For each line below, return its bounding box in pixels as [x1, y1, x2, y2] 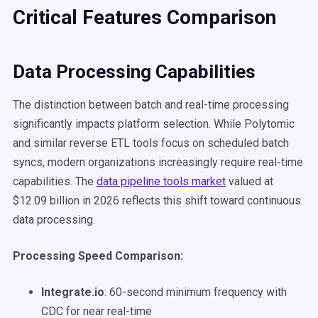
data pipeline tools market [97, 175, 226, 188]
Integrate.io [41, 285, 104, 299]
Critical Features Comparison [13, 6, 276, 29]
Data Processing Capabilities [13, 61, 256, 82]
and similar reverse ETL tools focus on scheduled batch [13, 136, 289, 150]
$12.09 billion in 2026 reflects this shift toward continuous [13, 194, 301, 207]
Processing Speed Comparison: [13, 249, 183, 263]
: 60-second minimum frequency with [104, 285, 287, 299]
